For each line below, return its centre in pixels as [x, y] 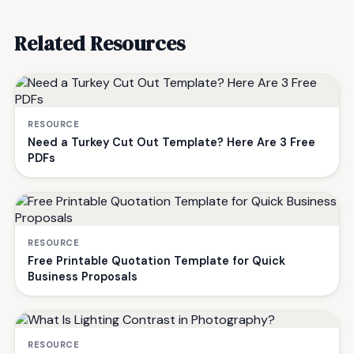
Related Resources [100, 43]
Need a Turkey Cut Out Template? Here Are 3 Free [171, 142]
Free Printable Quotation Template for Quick [156, 260]
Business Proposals [83, 276]
